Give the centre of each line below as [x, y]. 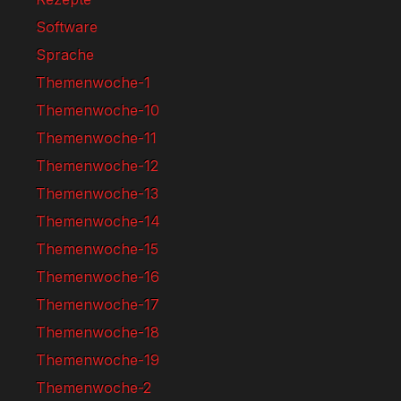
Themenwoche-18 [98, 332]
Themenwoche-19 [98, 360]
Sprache [65, 55]
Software [67, 27]
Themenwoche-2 [94, 388]
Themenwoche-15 [97, 249]
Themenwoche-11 [96, 138]
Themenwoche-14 [98, 221]
